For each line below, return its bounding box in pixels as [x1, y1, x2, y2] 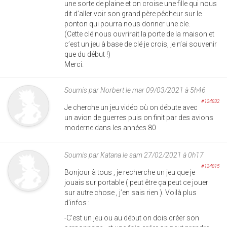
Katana [100, 150, 121, 159]
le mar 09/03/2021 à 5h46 [124, 86, 206, 94]
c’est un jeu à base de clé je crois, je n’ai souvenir [64, 40, 217, 48]
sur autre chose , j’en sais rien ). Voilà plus [64, 188, 197, 197]
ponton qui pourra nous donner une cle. [64, 19, 190, 28]
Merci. [64, 60, 84, 68]
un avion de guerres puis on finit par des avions [64, 113, 213, 122]
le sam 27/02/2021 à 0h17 [121, 150, 204, 159]
